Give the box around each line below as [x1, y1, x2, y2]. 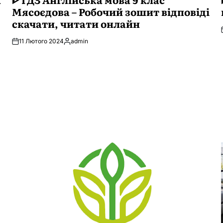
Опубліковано [63, 41, 104, 49]
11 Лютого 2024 [19, 37, 64, 45]
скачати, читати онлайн [12, 16, 140, 31]
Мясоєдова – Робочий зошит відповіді [12, 4, 210, 19]
